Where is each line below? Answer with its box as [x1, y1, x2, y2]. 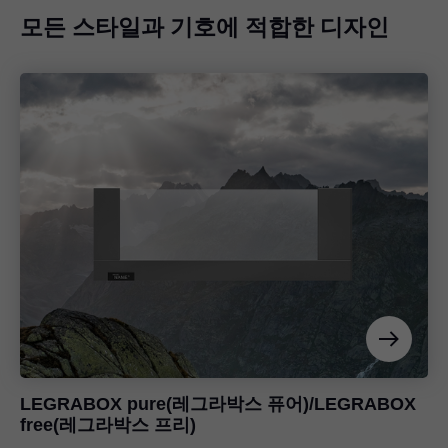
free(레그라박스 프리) [20, 415, 196, 436]
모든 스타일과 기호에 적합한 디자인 [20, 13, 389, 40]
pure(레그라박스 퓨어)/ [122, 394, 314, 415]
